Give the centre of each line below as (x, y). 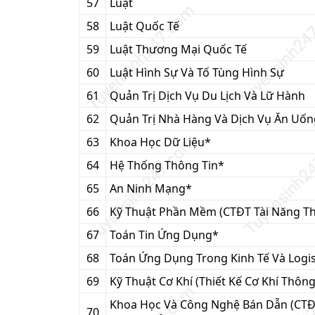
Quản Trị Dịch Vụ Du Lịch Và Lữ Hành (207, 96)
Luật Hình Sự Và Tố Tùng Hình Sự (197, 72)
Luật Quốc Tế (144, 26)
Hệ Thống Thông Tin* (167, 165)
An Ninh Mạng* (151, 188)
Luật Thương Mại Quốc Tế (178, 49)
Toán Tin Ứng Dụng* (164, 235)
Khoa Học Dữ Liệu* (160, 142)
